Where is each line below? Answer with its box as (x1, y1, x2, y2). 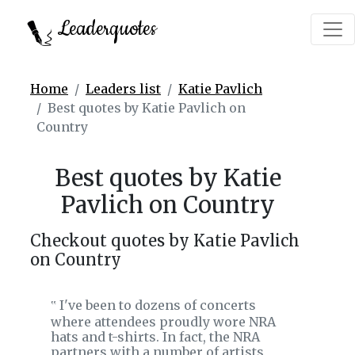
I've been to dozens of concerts (56, 297, 256, 313)
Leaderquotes (52, 15, 157, 43)
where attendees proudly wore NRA (51, 314, 276, 330)
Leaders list (86, 81, 161, 97)
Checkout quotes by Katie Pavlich (30, 231, 300, 250)
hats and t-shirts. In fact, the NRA (51, 329, 260, 345)
